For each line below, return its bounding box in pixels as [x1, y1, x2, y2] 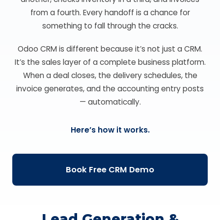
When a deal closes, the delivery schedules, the [23, 70, 197, 81]
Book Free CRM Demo [66, 164, 154, 175]
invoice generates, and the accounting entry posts [16, 83, 204, 94]
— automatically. [79, 97, 141, 107]
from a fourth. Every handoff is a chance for [30, 7, 190, 18]
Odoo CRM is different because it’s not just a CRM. [18, 44, 202, 54]
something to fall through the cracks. [42, 21, 178, 31]
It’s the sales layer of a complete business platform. [14, 57, 206, 67]
